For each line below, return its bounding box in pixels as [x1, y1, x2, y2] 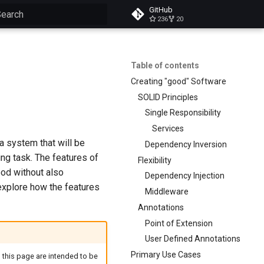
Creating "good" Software [131, 76, 226, 86]
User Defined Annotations [145, 234, 240, 244]
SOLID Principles [138, 92, 198, 102]
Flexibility [138, 155, 171, 165]
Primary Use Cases [131, 250, 201, 259]
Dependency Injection [145, 171, 225, 181]
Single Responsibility [145, 108, 221, 118]
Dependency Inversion [145, 139, 227, 149]
